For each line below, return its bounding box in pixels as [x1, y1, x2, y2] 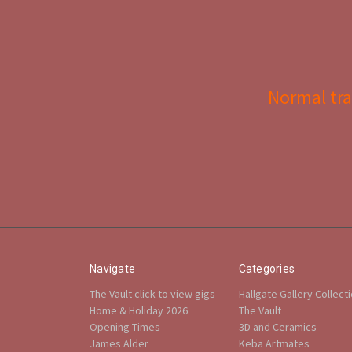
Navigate [90, 262, 135, 275]
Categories [238, 262, 295, 275]
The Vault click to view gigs [90, 286, 215, 301]
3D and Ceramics [238, 319, 317, 334]
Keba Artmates [238, 335, 310, 350]
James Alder [90, 335, 148, 350]
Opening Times [90, 319, 160, 334]
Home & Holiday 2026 [90, 302, 188, 317]
